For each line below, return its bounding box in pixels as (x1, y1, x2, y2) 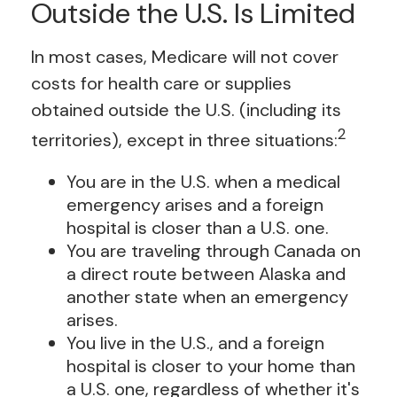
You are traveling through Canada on (66, 239, 361, 263)
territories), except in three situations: (31, 128, 338, 152)
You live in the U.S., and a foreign (66, 331, 324, 355)
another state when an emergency (66, 285, 348, 309)
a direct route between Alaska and (66, 262, 346, 286)
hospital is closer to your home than (66, 354, 355, 378)
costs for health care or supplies (31, 71, 292, 95)
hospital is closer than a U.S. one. (66, 216, 329, 240)
